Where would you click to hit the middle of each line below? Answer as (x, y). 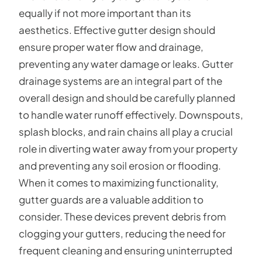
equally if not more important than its (105, 13)
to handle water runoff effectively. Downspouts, (131, 115)
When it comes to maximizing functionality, (119, 182)
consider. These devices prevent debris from (122, 216)
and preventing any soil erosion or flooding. (120, 166)
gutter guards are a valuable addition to (111, 199)
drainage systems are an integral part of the (120, 81)
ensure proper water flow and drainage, (111, 47)
